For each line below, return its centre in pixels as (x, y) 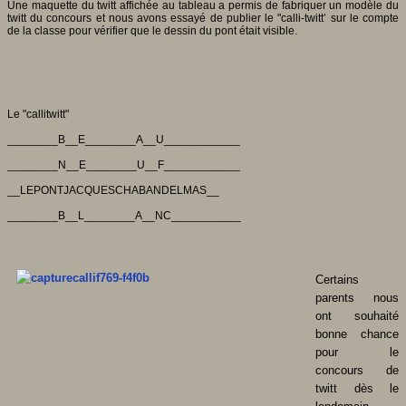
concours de (357, 370)
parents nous (357, 297)
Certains (337, 279)
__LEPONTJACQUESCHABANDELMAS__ (115, 190)
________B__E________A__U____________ (124, 139)
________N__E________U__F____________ (124, 164)
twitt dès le (357, 388)
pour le (357, 352)
